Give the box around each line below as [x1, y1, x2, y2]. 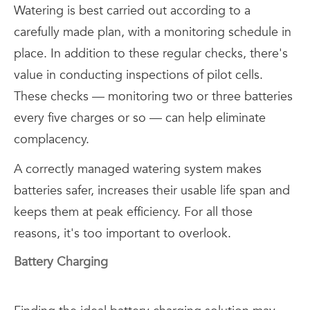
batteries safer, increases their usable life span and [14, 181, 290, 199]
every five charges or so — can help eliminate [14, 109, 266, 127]
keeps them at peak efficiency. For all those [14, 203, 253, 221]
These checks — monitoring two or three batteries [14, 87, 293, 105]
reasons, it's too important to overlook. [14, 224, 231, 242]
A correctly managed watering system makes [14, 160, 262, 178]
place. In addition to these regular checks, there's [14, 44, 288, 62]
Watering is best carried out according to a [14, 1, 250, 19]
